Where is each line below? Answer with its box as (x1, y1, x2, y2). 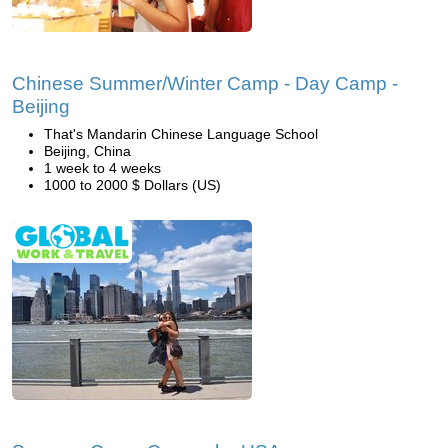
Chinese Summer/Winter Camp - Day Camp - (12, 73, 398, 94)
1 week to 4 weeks (44, 160, 161, 176)
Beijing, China (44, 143, 131, 159)
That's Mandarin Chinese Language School (44, 126, 318, 142)
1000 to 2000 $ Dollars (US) (44, 177, 221, 193)
